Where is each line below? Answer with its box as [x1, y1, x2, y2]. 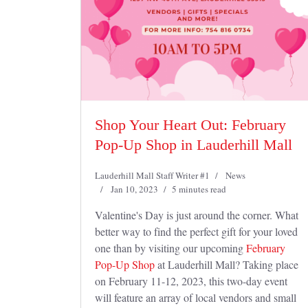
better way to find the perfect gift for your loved [95, 224, 298, 239]
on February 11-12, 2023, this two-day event [95, 274, 287, 288]
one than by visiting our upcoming [95, 241, 246, 255]
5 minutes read [172, 183, 226, 195]
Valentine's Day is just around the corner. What [95, 208, 298, 222]
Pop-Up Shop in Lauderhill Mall [95, 136, 292, 153]
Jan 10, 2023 [111, 183, 158, 195]
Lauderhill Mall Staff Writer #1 [95, 169, 210, 181]
